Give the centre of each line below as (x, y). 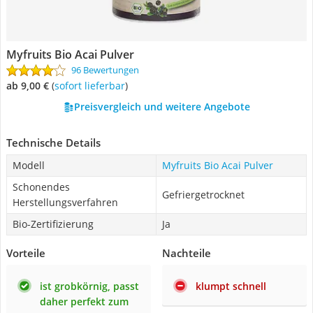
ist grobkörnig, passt (89, 286)
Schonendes (41, 187)
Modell (29, 165)
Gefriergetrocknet (203, 195)
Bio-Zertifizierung (53, 224)
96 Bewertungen (105, 70)
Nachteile (187, 253)
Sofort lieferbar (92, 86)
